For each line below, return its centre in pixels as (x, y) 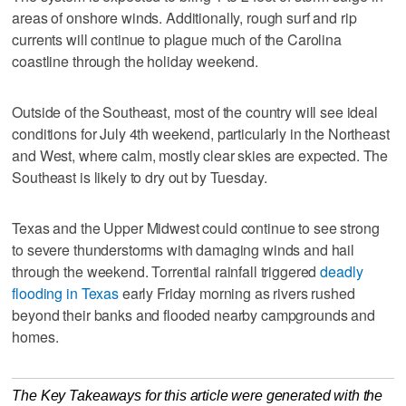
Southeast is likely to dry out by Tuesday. (140, 178)
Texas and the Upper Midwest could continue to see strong (196, 228)
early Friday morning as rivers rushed (237, 294)
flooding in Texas (65, 294)
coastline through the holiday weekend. (135, 62)
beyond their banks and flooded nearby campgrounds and (193, 315)
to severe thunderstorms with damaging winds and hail (184, 250)
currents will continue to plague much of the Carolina (177, 40)
